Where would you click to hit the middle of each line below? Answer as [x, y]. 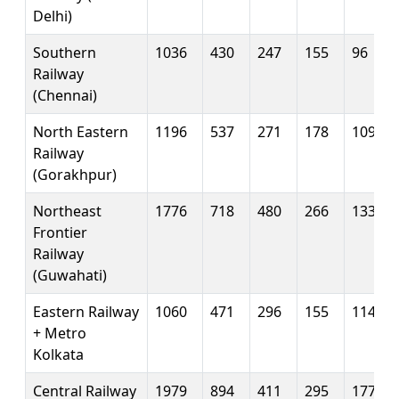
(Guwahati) [70, 275]
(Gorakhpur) [75, 174]
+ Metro [60, 333]
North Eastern [81, 131]
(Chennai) [65, 95]
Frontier [60, 232]
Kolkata [58, 354]
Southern [65, 52]
